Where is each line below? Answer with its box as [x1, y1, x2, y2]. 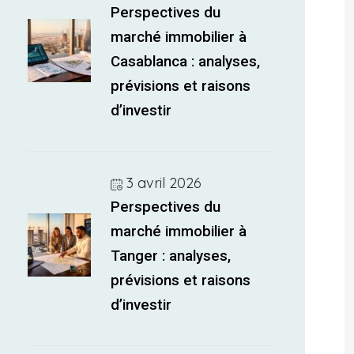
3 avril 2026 [126, 174, 202, 192]
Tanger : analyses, [111, 247, 232, 265]
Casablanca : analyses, [111, 53, 261, 70]
